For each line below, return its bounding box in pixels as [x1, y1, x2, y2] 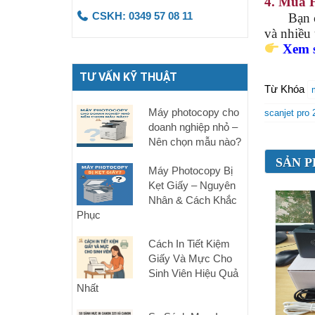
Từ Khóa [264, 82, 304, 95]
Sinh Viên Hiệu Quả [148, 267, 238, 279]
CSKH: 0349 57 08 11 [89, 10, 193, 22]
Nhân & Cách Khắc [148, 194, 237, 206]
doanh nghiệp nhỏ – [148, 121, 238, 133]
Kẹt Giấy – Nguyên [148, 179, 236, 191]
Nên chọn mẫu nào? [148, 136, 241, 148]
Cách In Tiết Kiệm [148, 238, 230, 250]
